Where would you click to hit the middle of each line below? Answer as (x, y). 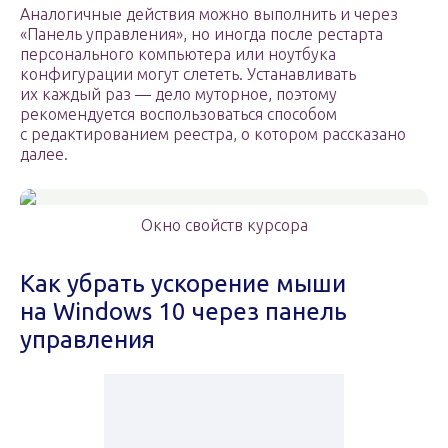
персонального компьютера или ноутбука (178, 54)
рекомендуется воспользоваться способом (178, 114)
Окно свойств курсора (224, 225)
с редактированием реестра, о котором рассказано (213, 134)
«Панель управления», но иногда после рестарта (201, 34)
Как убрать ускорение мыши (183, 284)
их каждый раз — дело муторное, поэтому (178, 94)
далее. (44, 154)
